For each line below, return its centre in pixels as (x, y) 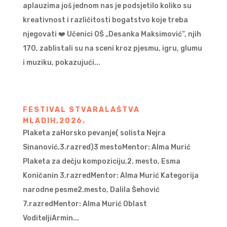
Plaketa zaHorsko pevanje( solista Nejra (94, 133)
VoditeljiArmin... (51, 218)
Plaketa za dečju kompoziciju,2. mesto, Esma (101, 162)
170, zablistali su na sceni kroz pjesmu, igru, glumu (112, 49)
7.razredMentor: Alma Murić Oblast (85, 204)
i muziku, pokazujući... (61, 63)
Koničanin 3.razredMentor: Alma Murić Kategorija (110, 176)
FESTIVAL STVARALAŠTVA (81, 110)
